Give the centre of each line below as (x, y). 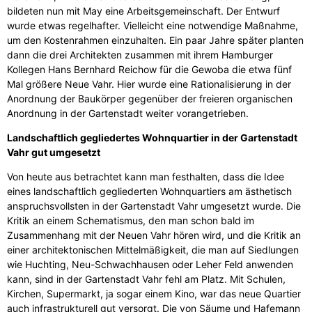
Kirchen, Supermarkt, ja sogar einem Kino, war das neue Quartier (154, 294)
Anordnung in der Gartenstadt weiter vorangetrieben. (128, 114)
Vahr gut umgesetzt (54, 153)
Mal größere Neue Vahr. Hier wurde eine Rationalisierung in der (149, 84)
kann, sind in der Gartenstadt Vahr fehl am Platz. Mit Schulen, (146, 279)
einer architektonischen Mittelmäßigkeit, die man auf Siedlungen (153, 250)
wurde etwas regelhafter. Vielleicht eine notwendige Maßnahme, (153, 26)
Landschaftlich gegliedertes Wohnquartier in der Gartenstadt (152, 138)
